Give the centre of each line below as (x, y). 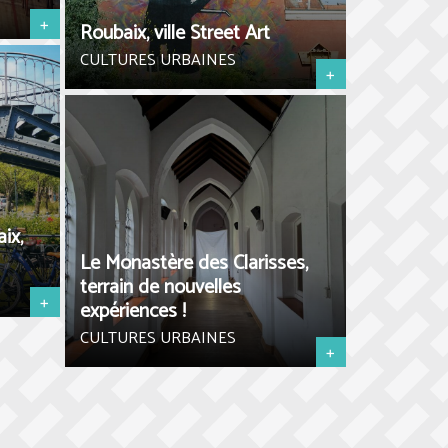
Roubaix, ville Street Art (174, 33)
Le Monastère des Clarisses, (193, 263)
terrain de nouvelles (160, 287)
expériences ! (132, 311)
